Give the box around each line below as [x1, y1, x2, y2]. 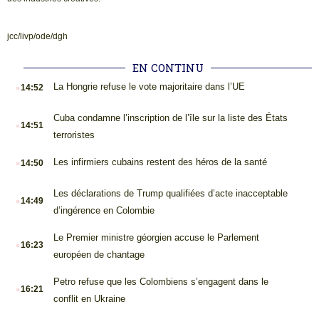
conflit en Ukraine [53, 293, 125, 305]
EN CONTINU [132, 61, 204, 75]
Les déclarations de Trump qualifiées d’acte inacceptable [53, 188, 288, 199]
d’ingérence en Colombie [53, 205, 155, 216]
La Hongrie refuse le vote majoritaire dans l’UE [53, 81, 245, 93]
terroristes [53, 130, 95, 141]
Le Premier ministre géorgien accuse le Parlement [53, 232, 259, 244]
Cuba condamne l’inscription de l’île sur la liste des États [53, 113, 288, 124]
